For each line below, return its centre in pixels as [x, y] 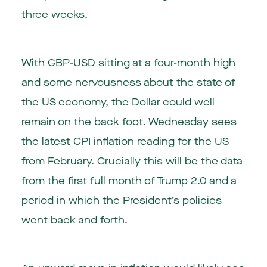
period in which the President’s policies [121, 200]
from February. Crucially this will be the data [132, 161]
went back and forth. [74, 220]
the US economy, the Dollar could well [118, 102]
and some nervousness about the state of [128, 82]
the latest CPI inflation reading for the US [125, 141]
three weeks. [54, 15]
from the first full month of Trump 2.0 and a [129, 181]
